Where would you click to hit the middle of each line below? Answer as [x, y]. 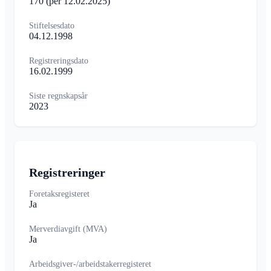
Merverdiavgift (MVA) [68, 229]
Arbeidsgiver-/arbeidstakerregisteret [90, 264]
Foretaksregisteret [59, 194]
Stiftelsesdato [52, 26]
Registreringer [67, 172]
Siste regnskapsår [58, 96]
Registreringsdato [59, 61]
